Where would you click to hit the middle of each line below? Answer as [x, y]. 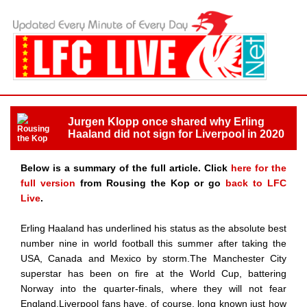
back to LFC [256, 183]
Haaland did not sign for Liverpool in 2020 [176, 134]
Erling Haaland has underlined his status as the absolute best [153, 228]
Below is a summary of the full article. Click [126, 168]
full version [48, 183]
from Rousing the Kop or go [150, 183]
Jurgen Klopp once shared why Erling [166, 121]
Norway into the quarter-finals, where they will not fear [153, 288]
